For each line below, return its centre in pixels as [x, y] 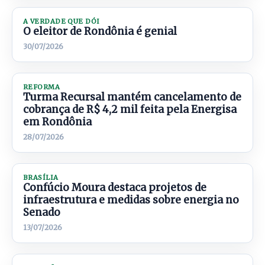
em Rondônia [57, 122]
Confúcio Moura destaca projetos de [115, 188]
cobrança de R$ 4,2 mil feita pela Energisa [130, 109]
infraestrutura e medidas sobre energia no [131, 200]
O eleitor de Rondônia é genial [100, 31]
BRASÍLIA [41, 177]
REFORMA [42, 87]
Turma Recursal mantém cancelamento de [132, 97]
